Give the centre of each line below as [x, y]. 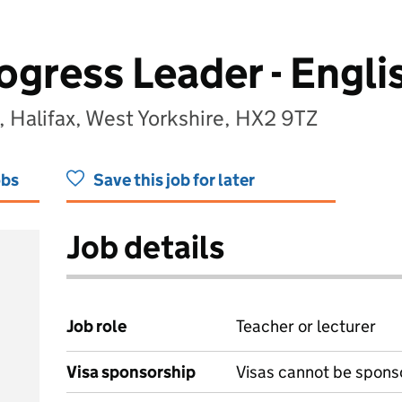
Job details [145, 247]
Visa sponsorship [131, 372]
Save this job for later [174, 180]
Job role [96, 326]
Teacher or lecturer [306, 326]
